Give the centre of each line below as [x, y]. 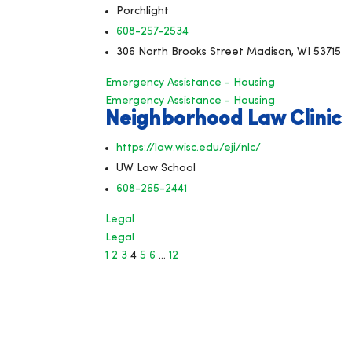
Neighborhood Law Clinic [224, 119]
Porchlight [143, 11]
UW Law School [156, 168]
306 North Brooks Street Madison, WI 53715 [229, 52]
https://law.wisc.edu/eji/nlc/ [189, 148]
